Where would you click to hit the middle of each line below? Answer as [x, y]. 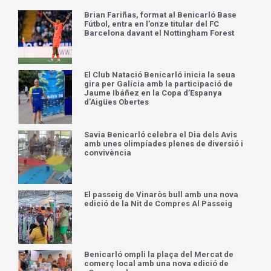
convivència [108, 153]
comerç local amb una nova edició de [157, 264]
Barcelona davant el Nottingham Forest [159, 33]
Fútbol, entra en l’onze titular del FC [152, 24]
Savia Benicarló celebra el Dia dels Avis [161, 135]
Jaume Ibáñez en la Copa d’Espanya [153, 93]
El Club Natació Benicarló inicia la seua [160, 74]
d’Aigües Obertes [117, 102]
